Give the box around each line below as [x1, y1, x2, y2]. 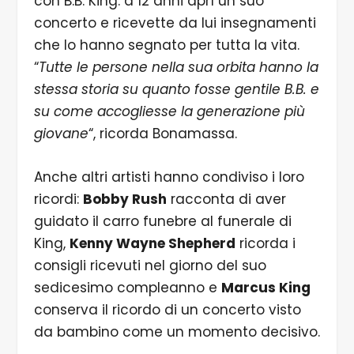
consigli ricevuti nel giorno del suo [33, 256, 266, 276]
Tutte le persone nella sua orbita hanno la [38, 58, 318, 77]
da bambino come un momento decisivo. [33, 322, 320, 342]
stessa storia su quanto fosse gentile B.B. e [33, 80, 319, 100]
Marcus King [220, 278, 311, 298]
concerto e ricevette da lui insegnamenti [33, 13, 316, 33]
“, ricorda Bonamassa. [88, 124, 237, 144]
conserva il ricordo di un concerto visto [33, 300, 301, 320]
